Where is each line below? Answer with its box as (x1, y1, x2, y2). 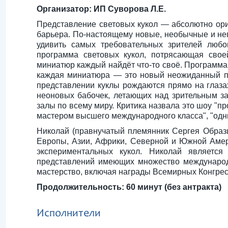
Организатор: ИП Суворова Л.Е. (37, 5, 166, 13)
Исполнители (37, 208, 101, 219)
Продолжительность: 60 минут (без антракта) (37, 183, 221, 191)
